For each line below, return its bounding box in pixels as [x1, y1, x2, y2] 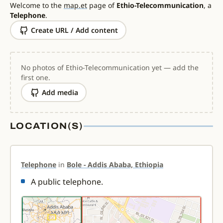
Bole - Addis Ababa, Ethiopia [67, 160, 163, 169]
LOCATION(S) [10, 121, 84, 131]
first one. [21, 73, 50, 82]
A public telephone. [31, 176, 103, 187]
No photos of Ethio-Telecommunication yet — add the [21, 63, 199, 72]
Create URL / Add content [30, 25, 118, 35]
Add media [41, 87, 78, 97]
